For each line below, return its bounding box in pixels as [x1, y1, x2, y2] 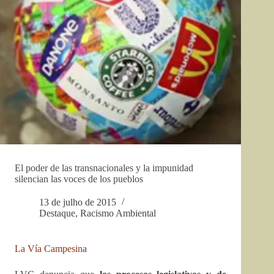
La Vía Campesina [15, 243, 87, 254]
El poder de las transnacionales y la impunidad [15, 163, 193, 174]
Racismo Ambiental [80, 208, 156, 219]
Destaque [39, 208, 75, 219]
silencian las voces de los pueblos [15, 174, 143, 185]
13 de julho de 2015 [39, 197, 116, 208]
